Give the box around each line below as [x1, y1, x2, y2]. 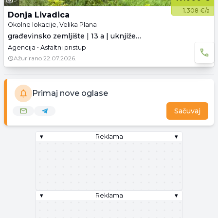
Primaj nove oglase [32, 89, 108, 98]
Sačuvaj [174, 107, 200, 115]
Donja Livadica [8, 10, 70, 19]
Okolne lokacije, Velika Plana [8, 21, 97, 28]
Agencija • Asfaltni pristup [8, 44, 86, 51]
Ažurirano [14, 54, 42, 62]
